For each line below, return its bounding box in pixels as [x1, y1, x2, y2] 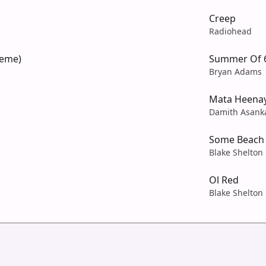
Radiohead [209, 25, 252, 37]
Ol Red [209, 173, 239, 186]
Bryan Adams [209, 65, 262, 77]
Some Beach [209, 132, 264, 146]
